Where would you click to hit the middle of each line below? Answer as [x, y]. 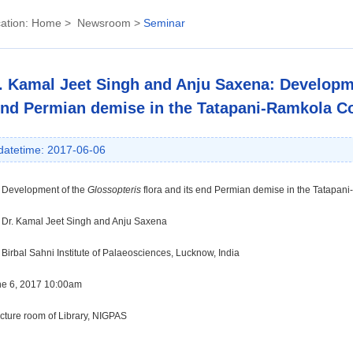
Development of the [45, 190]
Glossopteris [114, 190]
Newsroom [104, 23]
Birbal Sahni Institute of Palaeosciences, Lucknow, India [121, 253]
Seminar [164, 23]
